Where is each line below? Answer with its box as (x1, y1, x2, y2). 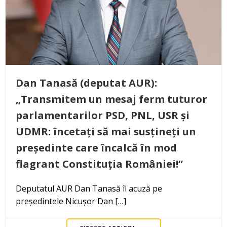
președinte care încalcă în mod (16, 140, 177, 155)
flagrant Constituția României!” (16, 157, 183, 171)
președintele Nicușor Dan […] (16, 195, 126, 207)
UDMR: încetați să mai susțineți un (16, 124, 196, 138)
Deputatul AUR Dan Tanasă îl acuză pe (16, 182, 162, 194)
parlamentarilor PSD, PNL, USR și (16, 108, 190, 122)
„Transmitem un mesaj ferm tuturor (16, 92, 207, 106)
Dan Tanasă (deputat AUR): (16, 75, 157, 90)
